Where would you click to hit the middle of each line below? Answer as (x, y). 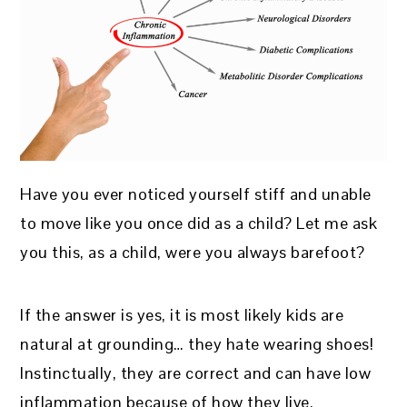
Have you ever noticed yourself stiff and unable (196, 194)
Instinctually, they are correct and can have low (196, 373)
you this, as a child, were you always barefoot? (193, 253)
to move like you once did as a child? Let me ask (199, 223)
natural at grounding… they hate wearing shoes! (197, 344)
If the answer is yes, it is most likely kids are (182, 315)
